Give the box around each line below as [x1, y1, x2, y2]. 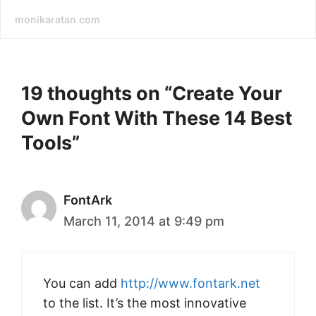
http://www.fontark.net [121, 276, 260, 291]
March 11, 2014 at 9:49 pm [63, 214, 224, 229]
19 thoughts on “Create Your [21, 82, 282, 106]
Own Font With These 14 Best [21, 107, 292, 130]
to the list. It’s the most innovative [43, 296, 246, 311]
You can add [43, 276, 121, 291]
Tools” [21, 131, 80, 155]
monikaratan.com [15, 13, 100, 26]
